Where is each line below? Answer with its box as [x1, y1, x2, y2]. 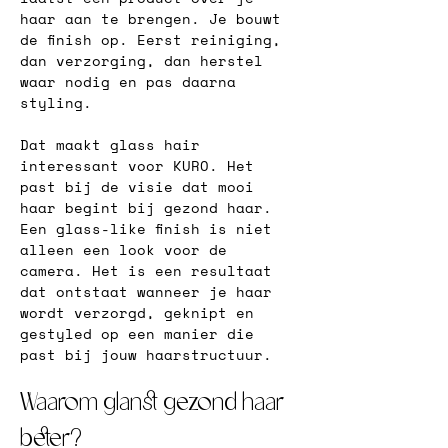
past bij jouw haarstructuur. [20, 344, 272, 365]
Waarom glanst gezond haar [20, 392, 289, 415]
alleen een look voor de [20, 239, 236, 260]
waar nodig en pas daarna [20, 71, 245, 92]
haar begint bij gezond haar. [20, 197, 281, 218]
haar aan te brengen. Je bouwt [20, 8, 290, 29]
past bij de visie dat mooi [20, 176, 263, 197]
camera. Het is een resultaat [20, 260, 281, 281]
